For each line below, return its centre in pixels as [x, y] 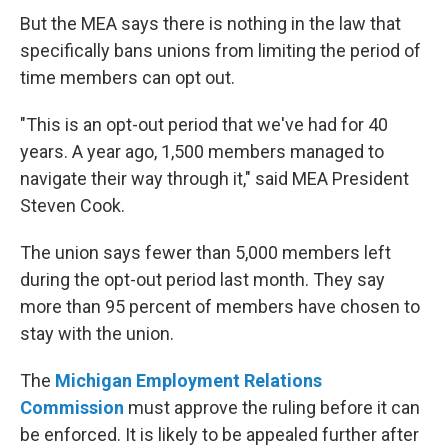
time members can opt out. [127, 77]
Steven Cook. [72, 205]
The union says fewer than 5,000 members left [205, 252]
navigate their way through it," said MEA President [214, 178]
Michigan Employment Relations [188, 380]
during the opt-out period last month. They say [202, 279]
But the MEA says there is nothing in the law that [210, 23]
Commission [72, 407]
